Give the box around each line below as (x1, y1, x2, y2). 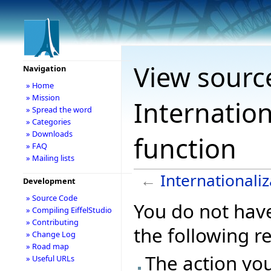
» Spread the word (25, 104, 92, 115)
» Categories (25, 116, 71, 127)
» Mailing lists (25, 152, 74, 163)
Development (22, 175, 76, 186)
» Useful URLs (25, 253, 74, 264)
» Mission (25, 92, 60, 103)
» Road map (25, 241, 69, 252)
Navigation (22, 63, 66, 74)
